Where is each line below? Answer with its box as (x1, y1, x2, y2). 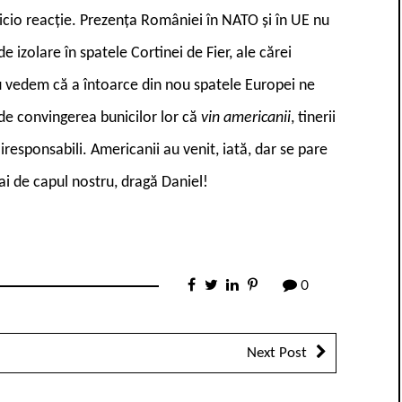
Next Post (247, 345, 307, 361)
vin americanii (201, 109, 291, 127)
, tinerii (291, 109, 336, 127)
